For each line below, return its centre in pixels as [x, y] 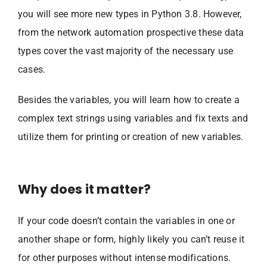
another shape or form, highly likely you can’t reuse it [131, 239]
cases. [32, 69]
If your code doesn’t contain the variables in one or [126, 221]
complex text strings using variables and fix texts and [133, 118]
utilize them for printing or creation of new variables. [131, 136]
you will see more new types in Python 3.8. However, [130, 14]
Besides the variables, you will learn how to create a [129, 100]
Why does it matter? [84, 189]
